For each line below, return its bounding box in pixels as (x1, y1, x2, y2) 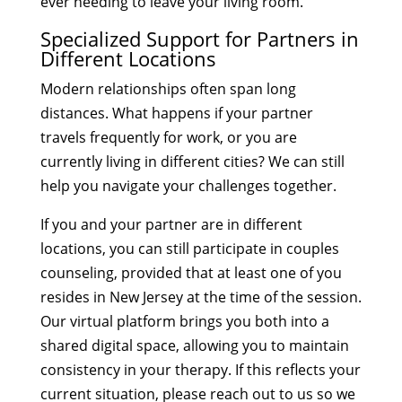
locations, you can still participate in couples (39, 238, 339, 258)
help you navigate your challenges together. (39, 175, 336, 196)
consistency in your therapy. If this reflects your (39, 359, 361, 380)
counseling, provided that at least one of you (39, 262, 342, 283)
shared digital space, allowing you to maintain (39, 335, 349, 355)
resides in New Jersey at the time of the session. (39, 286, 362, 307)
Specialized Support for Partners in (39, 24, 359, 52)
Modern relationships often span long (39, 78, 296, 99)
